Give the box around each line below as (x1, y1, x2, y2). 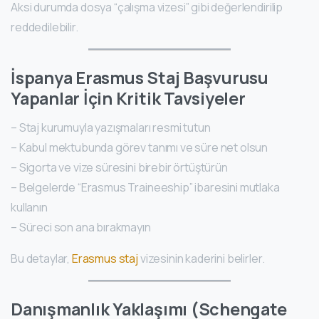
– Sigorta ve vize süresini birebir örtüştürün (11, 159, 228, 176)
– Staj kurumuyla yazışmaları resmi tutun (11, 120, 211, 136)
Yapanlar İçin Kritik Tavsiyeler (11, 87, 246, 110)
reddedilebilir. (11, 19, 78, 36)
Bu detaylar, (11, 251, 70, 267)
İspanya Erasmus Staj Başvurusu (11, 66, 268, 90)
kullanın (11, 199, 48, 216)
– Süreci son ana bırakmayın (11, 219, 151, 236)
